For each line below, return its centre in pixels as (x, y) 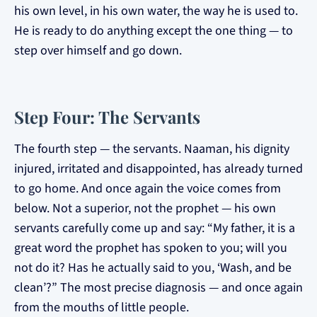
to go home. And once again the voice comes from (148, 189)
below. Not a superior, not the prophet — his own (145, 208)
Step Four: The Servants (107, 117)
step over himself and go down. (98, 51)
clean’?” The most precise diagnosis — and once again (158, 288)
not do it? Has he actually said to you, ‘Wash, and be (153, 268)
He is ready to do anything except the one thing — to (154, 31)
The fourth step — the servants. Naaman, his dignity (152, 149)
